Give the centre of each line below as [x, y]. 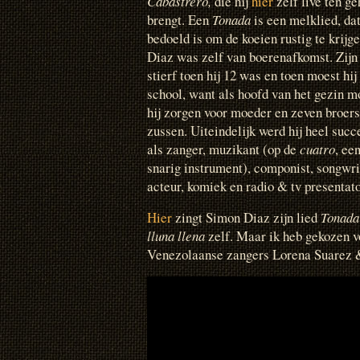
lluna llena [176, 235]
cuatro [317, 149]
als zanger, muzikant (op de [223, 149]
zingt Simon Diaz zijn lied [246, 217]
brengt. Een [180, 19]
